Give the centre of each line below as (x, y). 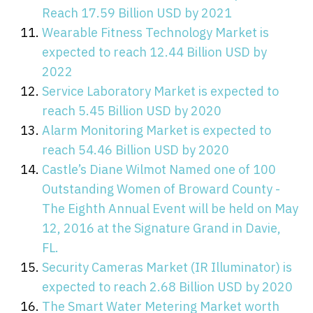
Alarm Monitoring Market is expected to (156, 130)
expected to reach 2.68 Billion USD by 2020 (167, 286)
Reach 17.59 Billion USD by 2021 (137, 13)
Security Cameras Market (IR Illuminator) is (167, 267)
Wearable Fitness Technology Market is (155, 32)
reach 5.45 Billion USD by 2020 (132, 110)
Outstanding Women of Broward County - (161, 189)
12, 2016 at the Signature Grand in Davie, (161, 228)
